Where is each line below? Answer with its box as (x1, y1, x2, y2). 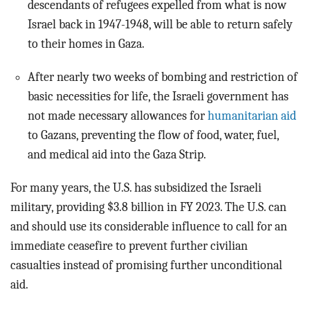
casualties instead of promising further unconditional (10, 258, 282, 273)
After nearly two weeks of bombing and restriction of (28, 70, 298, 84)
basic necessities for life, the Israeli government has (28, 89, 289, 104)
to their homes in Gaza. (28, 37, 150, 51)
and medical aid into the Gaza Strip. (28, 147, 206, 162)
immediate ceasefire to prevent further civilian (10, 239, 248, 253)
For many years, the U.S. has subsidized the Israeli (10, 181, 262, 195)
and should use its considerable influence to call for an (10, 219, 287, 234)
